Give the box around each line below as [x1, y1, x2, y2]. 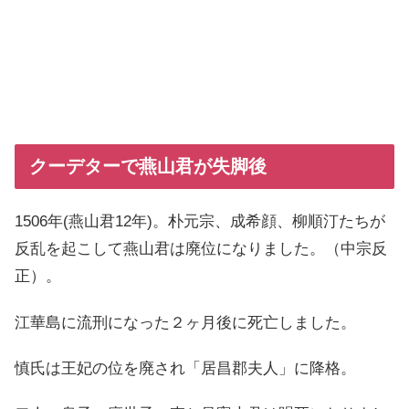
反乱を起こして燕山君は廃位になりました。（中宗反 [15, 240, 387, 258]
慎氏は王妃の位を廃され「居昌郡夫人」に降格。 [15, 360, 356, 378]
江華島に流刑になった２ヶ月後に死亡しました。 [15, 313, 356, 331]
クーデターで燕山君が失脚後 [29, 155, 267, 176]
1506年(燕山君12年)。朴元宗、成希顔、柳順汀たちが [15, 213, 385, 231]
